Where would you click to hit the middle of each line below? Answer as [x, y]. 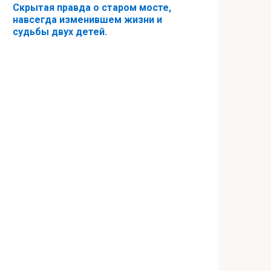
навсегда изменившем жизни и [87, 19]
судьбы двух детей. [60, 31]
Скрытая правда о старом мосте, [92, 7]
